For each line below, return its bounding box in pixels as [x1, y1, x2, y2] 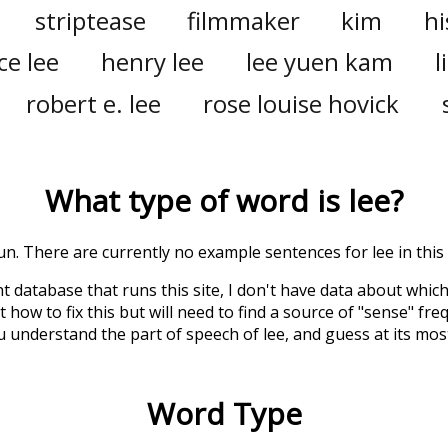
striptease [34, 3, 146, 37]
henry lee [101, 45, 204, 79]
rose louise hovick [203, 86, 400, 120]
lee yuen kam [246, 45, 393, 79]
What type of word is [45, 179, 348, 221]
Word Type [146, 392, 302, 434]
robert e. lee [25, 86, 161, 120]
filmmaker [186, 3, 300, 37]
